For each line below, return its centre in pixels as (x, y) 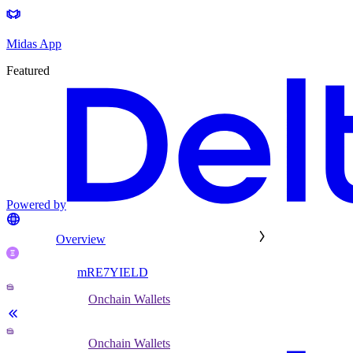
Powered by (36, 205)
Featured (28, 71)
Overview (81, 240)
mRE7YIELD (113, 273)
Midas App (34, 44)
